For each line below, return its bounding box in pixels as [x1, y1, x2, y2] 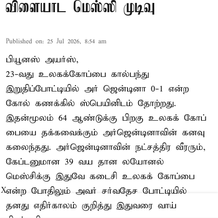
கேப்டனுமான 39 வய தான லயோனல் [6, 156, 164, 168]
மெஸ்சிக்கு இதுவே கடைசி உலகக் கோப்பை [6, 171, 195, 182]
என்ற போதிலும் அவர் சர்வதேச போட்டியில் [6, 185, 187, 197]
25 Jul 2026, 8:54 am [47, 37, 107, 46]
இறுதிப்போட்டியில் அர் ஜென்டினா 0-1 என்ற [6, 83, 189, 95]
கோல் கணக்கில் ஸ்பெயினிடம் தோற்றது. [6, 98, 176, 109]
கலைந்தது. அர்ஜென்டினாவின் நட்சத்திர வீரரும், [6, 142, 206, 153]
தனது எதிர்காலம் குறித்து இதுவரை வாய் [6, 200, 177, 212]
